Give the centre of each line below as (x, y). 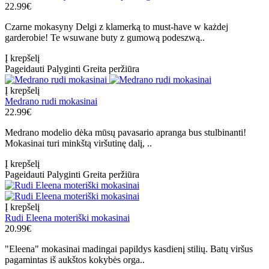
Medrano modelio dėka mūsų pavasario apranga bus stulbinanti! (125, 133)
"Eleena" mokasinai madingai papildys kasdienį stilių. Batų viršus (129, 249)
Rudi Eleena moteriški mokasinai (67, 218)
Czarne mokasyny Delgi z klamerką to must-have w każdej (116, 27)
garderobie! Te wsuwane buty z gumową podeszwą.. (105, 38)
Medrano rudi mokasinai (51, 101)
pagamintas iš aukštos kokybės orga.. (75, 260)
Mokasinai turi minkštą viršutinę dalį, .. (78, 144)
